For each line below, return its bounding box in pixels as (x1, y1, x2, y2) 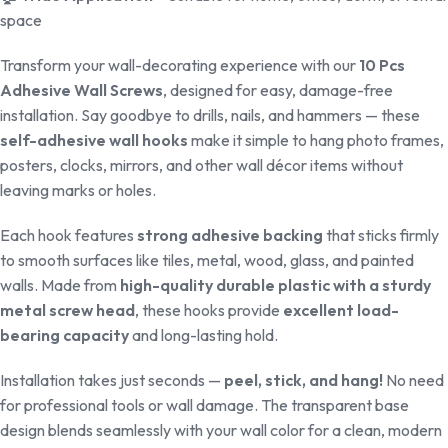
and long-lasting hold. (129, 325, 278, 346)
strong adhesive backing (137, 225, 323, 246)
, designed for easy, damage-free (163, 80, 393, 101)
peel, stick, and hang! (224, 370, 383, 391)
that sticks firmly (323, 225, 439, 246)
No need (383, 370, 444, 391)
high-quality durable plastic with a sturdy (120, 275, 431, 296)
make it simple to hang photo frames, (188, 130, 444, 151)
